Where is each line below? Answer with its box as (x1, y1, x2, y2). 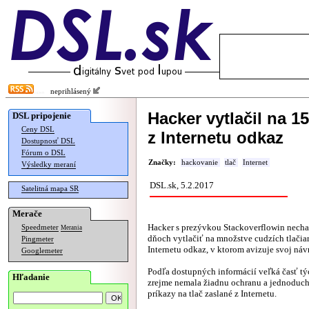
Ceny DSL (21, 126, 54, 133)
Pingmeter (21, 235, 54, 243)
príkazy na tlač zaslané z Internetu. (148, 288, 277, 299)
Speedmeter (21, 223, 59, 231)
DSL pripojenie (12, 110, 71, 121)
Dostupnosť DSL (21, 137, 75, 145)
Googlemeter (21, 247, 63, 255)
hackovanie (181, 159, 218, 166)
